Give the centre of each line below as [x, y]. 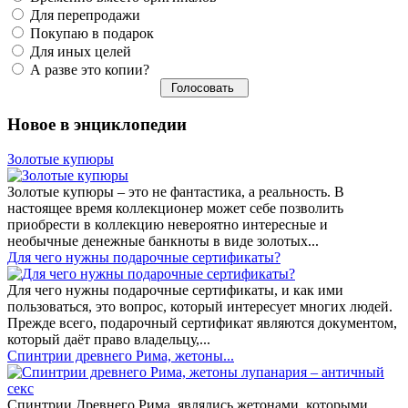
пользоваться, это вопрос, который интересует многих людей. [200, 307]
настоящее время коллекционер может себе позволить [175, 209]
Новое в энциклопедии [97, 124]
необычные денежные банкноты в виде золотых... [163, 241]
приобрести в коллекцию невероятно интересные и [168, 225]
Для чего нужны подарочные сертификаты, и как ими [175, 291]
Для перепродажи [83, 15]
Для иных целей [79, 52]
